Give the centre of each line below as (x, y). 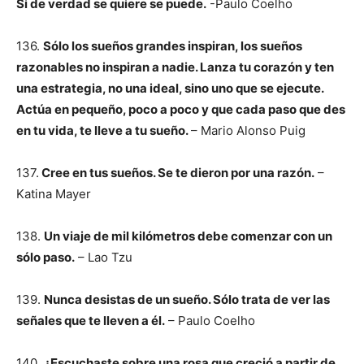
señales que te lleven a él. (91, 321)
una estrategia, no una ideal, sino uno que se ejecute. (170, 88)
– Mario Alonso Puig (248, 130)
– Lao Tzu (104, 257)
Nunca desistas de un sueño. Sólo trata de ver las (187, 299)
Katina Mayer (54, 194)
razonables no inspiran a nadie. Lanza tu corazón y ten (175, 67)
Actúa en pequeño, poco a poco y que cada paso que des (181, 109)
